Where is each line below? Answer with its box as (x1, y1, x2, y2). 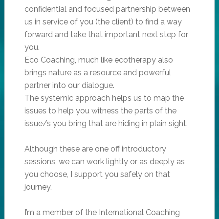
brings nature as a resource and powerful (24, 67, 171, 77)
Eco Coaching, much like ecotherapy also (24, 55, 173, 65)
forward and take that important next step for (24, 29, 188, 39)
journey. (24, 182, 52, 192)
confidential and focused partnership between (24, 4, 190, 14)
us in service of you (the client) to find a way (24, 17, 182, 26)
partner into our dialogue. (24, 80, 114, 90)
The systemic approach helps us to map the (24, 93, 184, 103)
